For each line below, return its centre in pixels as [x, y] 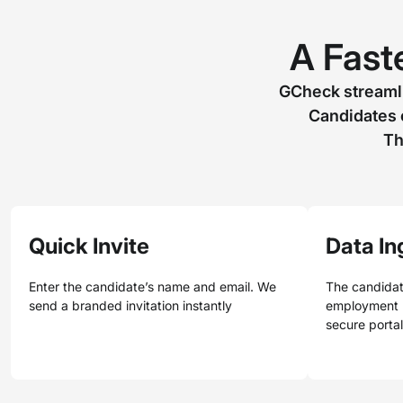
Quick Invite [89, 246]
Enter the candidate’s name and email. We [152, 287]
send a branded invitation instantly [130, 305]
